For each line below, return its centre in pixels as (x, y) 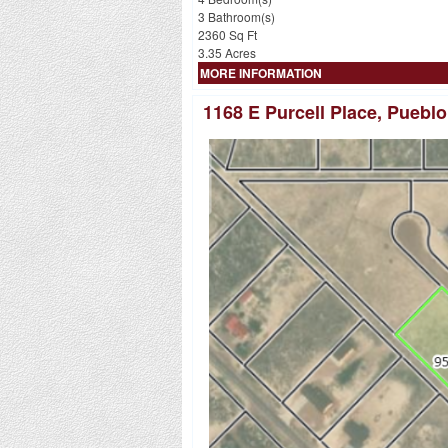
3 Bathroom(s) (236, 16)
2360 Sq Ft (227, 34)
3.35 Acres (227, 52)
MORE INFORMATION (261, 72)
